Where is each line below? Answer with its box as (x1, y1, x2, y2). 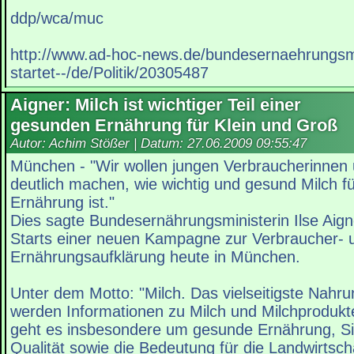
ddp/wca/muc (10, 9, 104, 28)
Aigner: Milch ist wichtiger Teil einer (10, 95, 301, 115)
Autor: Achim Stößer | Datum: (10, 136, 187, 152)
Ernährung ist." (10, 194, 115, 212)
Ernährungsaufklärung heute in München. (10, 248, 300, 266)
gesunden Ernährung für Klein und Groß (10, 115, 337, 136)
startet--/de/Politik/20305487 (10, 64, 209, 82)
